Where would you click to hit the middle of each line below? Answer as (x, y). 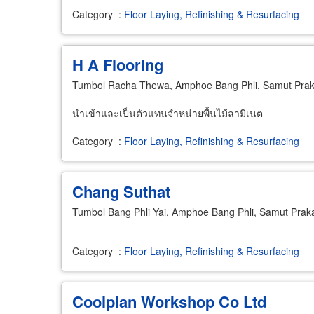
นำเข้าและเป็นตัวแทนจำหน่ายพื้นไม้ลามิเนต (168, 113)
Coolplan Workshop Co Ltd (169, 301)
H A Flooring (118, 64)
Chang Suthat (121, 191)
